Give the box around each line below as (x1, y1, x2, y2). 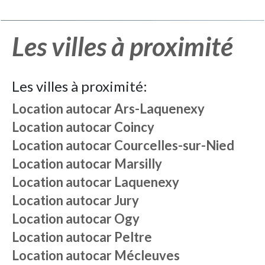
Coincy (114, 119, 154, 135)
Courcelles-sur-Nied (114, 137, 234, 153)
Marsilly (114, 156, 162, 172)
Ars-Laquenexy (114, 101, 205, 117)
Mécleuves (114, 247, 180, 263)
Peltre (114, 229, 152, 245)
